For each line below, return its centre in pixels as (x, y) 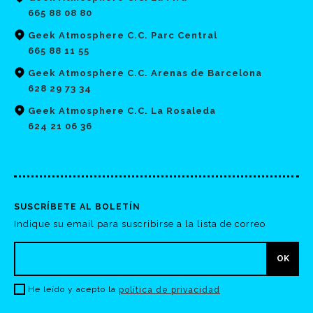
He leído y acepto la (72, 289)
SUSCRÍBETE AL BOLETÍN (77, 206)
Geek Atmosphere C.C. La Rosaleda (122, 110)
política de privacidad (169, 290)
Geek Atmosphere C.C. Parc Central (123, 35)
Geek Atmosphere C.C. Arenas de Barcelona (145, 73)
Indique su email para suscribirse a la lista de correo (140, 224)
